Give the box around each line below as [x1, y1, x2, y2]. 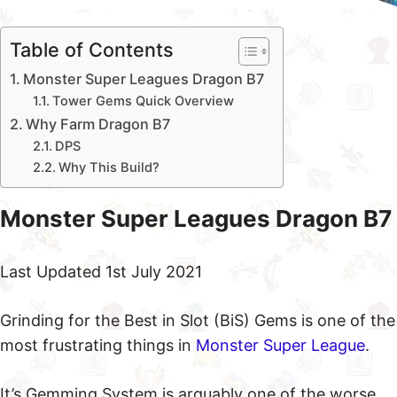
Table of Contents [10, 38, 174, 61]
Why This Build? [58, 160, 160, 175]
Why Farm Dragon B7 [26, 115, 171, 133]
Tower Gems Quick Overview [51, 93, 234, 109]
